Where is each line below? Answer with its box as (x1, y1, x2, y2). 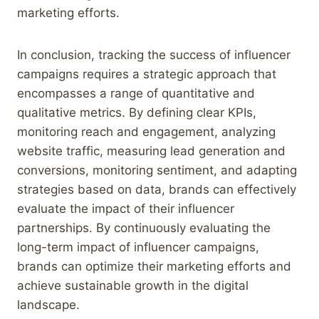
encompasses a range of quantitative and (17, 85, 255, 100)
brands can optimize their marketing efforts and (17, 258, 291, 273)
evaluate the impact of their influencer (17, 201, 234, 216)
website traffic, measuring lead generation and (17, 143, 286, 158)
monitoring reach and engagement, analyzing (17, 124, 276, 139)
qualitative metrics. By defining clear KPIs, (17, 105, 256, 120)
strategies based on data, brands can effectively (17, 182, 296, 197)
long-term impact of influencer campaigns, (17, 239, 259, 254)
